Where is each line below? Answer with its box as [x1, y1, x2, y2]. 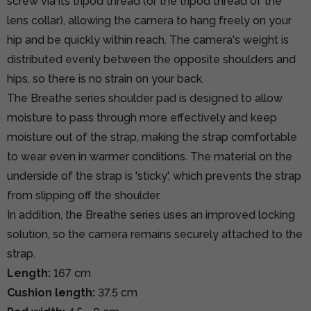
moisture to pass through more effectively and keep [7, 110, 277, 124]
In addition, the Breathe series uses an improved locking [7, 208, 295, 221]
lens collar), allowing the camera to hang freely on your [7, 13, 292, 27]
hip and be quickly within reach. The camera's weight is [7, 33, 289, 47]
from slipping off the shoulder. [7, 188, 160, 202]
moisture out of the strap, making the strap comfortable [7, 130, 297, 144]
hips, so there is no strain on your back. [7, 72, 204, 85]
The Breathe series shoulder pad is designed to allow [7, 91, 283, 105]
